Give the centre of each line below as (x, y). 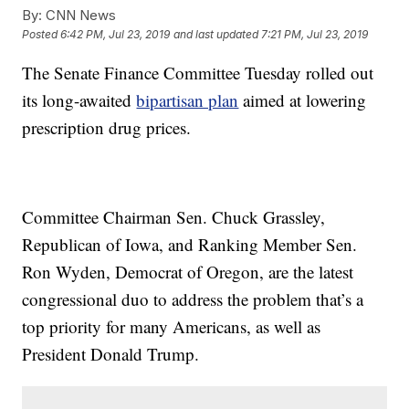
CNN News (79, 15)
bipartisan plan (188, 100)
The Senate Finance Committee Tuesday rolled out (198, 73)
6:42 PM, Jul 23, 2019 (115, 35)
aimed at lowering (303, 100)
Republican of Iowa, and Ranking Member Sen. (190, 244)
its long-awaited (79, 100)
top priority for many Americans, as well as (172, 326)
